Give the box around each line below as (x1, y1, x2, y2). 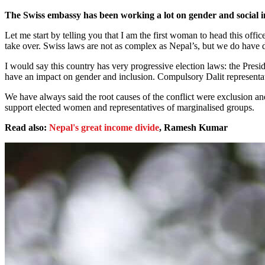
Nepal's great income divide (49, 122, 159, 133)
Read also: (5, 122, 49, 133)
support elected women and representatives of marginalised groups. (5, 102, 254, 113)
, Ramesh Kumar (159, 122, 228, 133)
